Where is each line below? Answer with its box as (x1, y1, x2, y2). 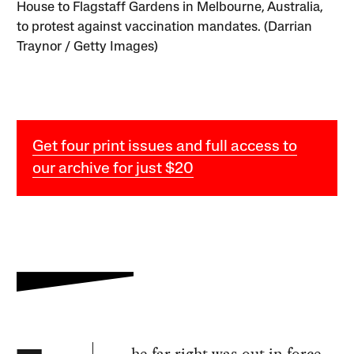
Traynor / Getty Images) (17, 40, 159, 55)
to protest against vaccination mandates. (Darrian (17, 21, 313, 35)
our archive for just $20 (32, 161, 194, 178)
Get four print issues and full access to (32, 139, 298, 156)
